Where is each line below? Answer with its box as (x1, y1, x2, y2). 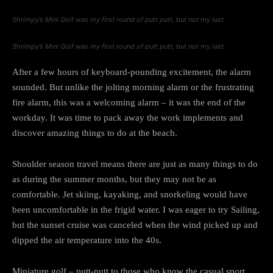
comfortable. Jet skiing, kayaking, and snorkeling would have (12, 189, 247, 199)
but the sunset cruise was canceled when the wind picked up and (12, 219, 258, 230)
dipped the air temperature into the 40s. (12, 235, 161, 245)
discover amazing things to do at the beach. (12, 127, 177, 138)
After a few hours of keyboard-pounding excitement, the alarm (12, 66, 251, 77)
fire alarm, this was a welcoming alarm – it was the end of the (12, 97, 246, 107)
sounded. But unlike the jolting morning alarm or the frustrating (12, 82, 254, 92)
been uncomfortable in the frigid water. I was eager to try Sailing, (12, 204, 260, 214)
